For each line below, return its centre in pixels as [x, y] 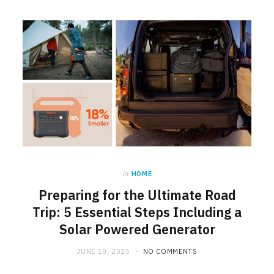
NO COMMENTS [170, 252]
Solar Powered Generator [137, 230]
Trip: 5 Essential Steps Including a [137, 213]
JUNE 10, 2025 [103, 252]
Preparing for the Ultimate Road [137, 195]
